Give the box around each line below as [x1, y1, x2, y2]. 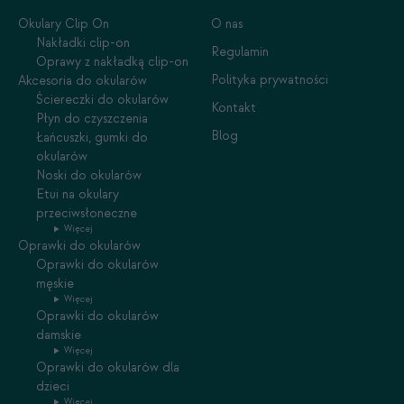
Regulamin [211, 44, 269, 60]
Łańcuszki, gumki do [36, 130, 148, 146]
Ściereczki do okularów [36, 92, 169, 108]
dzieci [36, 379, 69, 395]
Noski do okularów [36, 168, 142, 184]
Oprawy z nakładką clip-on [36, 54, 188, 70]
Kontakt [211, 100, 256, 116]
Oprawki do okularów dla [36, 360, 179, 376]
